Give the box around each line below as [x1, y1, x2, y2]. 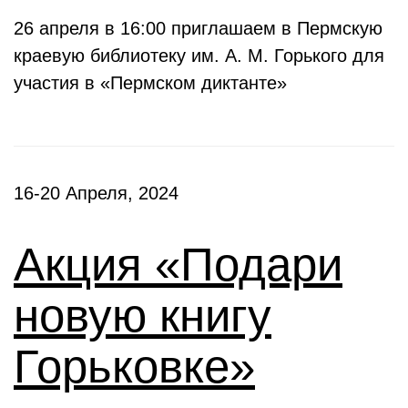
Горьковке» [14, 341, 255, 393]
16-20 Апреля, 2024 [14, 183, 178, 203]
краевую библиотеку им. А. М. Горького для [14, 46, 384, 66]
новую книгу [14, 290, 271, 342]
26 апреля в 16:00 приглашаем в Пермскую [14, 18, 382, 38]
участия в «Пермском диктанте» [14, 73, 287, 93]
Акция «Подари [14, 239, 342, 291]
